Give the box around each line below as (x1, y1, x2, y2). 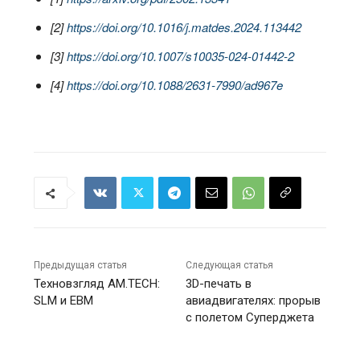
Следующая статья (186, 260, 274, 271)
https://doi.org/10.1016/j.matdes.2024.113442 (67, 18, 302, 35)
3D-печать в (186, 276, 252, 291)
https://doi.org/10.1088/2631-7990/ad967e (67, 76, 284, 93)
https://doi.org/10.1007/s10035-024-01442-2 (67, 47, 295, 64)
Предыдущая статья (34, 260, 128, 271)
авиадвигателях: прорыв (186, 293, 321, 308)
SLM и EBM (34, 293, 94, 308)
